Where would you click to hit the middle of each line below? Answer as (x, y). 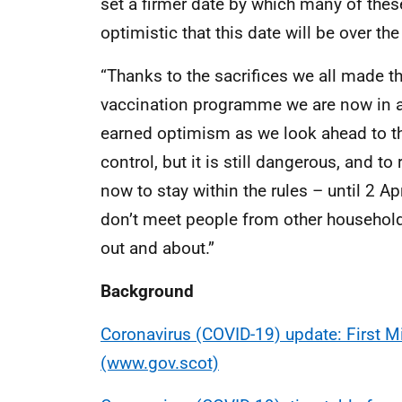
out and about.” (157, 248)
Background (147, 291)
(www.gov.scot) (160, 363)
